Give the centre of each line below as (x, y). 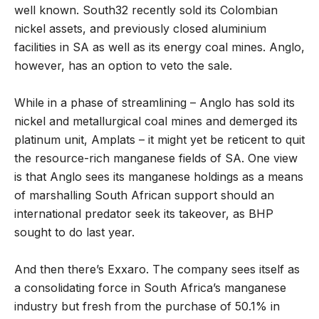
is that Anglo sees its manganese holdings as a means (159, 177)
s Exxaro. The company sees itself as (199, 270)
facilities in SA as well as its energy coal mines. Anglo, (159, 47)
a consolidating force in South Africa (114, 288)
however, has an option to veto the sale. (123, 66)
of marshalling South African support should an (144, 195)
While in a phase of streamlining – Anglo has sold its (155, 103)
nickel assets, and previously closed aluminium (140, 29)
